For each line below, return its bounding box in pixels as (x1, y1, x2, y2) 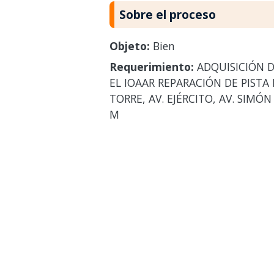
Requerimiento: (109, 59, 194, 74)
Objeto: (109, 38, 150, 53)
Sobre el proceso (119, 6, 216, 23)
